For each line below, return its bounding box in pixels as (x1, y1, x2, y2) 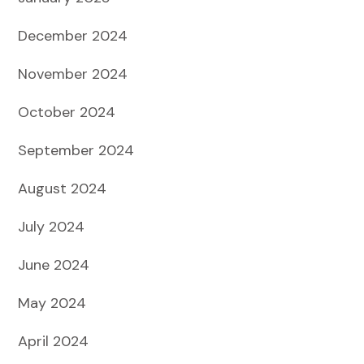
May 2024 (17, 292, 86, 313)
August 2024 (17, 178, 106, 198)
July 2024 (17, 216, 84, 236)
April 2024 (17, 331, 89, 351)
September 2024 (17, 140, 134, 160)
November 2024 (17, 63, 128, 84)
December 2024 (17, 25, 128, 45)
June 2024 (17, 254, 89, 275)
